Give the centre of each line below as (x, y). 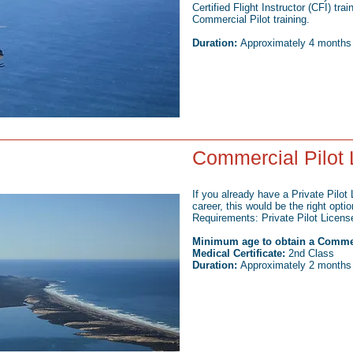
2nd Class (310, 253)
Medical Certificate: (239, 253)
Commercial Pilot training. (251, 19)
